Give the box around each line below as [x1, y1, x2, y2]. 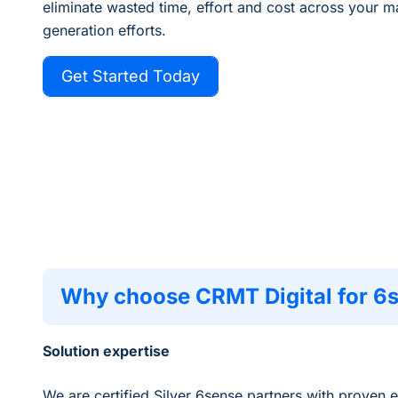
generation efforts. [43, 21, 166, 40]
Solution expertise [43, 341, 170, 360]
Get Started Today [61, 67, 200, 86]
